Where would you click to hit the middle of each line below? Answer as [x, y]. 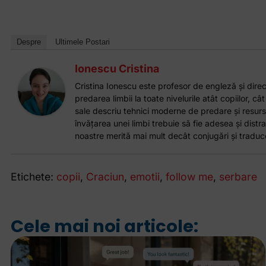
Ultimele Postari [82, 42]
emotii [145, 177]
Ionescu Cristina [117, 69]
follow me [189, 177]
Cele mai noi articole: [104, 227]
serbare [238, 177]
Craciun [105, 177]
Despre [28, 42]
